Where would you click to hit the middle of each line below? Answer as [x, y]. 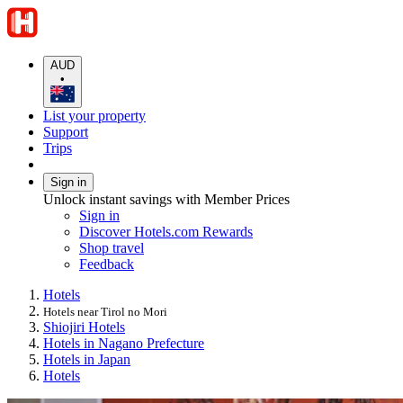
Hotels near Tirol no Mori [105, 311]
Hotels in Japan [87, 359]
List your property [94, 115]
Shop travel [112, 247]
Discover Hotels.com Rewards [166, 231]
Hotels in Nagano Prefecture [124, 343]
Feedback [107, 264]
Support [66, 131]
